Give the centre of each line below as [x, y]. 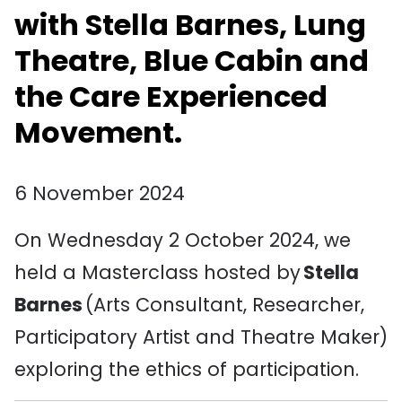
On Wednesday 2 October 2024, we [183, 240]
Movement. [98, 132]
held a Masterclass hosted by [159, 272]
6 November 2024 [100, 193]
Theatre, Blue [114, 61]
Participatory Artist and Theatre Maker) [201, 337]
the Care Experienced [171, 96]
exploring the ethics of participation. [187, 369]
